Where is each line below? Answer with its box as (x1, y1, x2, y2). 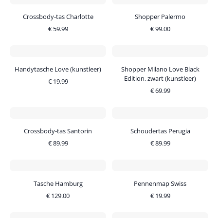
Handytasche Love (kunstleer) (15, 65, 101, 73)
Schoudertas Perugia (130, 127, 190, 135)
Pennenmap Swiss (134, 179, 186, 188)
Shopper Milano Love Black (121, 65, 200, 73)
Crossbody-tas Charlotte (22, 12, 93, 21)
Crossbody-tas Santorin (24, 127, 92, 135)
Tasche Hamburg (33, 179, 83, 188)
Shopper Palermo (135, 12, 185, 21)
